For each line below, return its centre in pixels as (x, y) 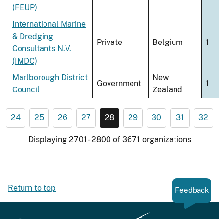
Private (109, 43)
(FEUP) (25, 8)
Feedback (192, 190)
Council (26, 90)
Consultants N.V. (42, 49)
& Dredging (33, 37)
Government (119, 84)
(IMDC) (25, 61)
